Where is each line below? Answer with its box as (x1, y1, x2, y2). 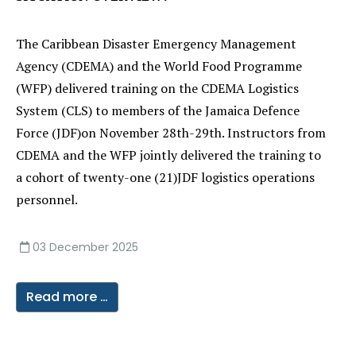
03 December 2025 (33, 239, 138, 255)
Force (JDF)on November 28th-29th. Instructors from (16, 124, 326, 141)
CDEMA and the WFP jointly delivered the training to (16, 146, 321, 164)
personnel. (16, 191, 78, 208)
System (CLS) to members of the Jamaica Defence (16, 102, 300, 119)
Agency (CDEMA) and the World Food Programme (16, 57, 302, 75)
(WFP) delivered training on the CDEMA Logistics (16, 79, 299, 97)
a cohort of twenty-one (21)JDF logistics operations (16, 168, 315, 186)
